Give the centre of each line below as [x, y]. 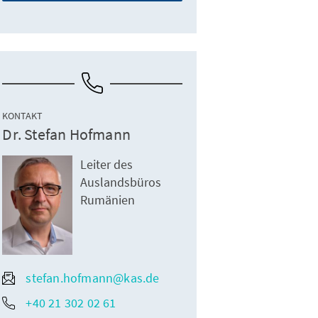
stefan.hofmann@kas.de [93, 278]
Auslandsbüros [121, 182]
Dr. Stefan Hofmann [66, 135]
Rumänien [108, 200]
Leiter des [107, 165]
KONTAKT [23, 116]
